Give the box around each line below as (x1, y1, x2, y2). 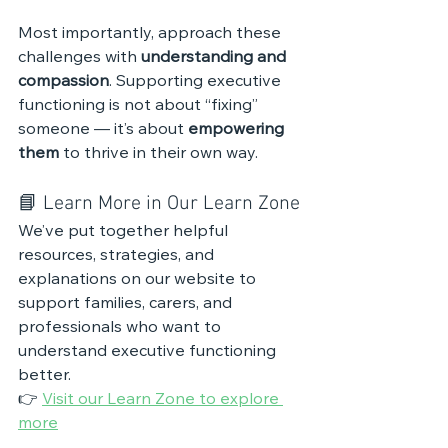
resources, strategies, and (18, 248, 218, 264)
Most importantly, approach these (18, 26, 285, 42)
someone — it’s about (18, 122, 188, 138)
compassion (18, 74, 109, 90)
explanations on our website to (18, 272, 260, 288)
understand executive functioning (18, 344, 280, 360)
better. (18, 368, 71, 384)
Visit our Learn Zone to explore (42, 392, 283, 408)
